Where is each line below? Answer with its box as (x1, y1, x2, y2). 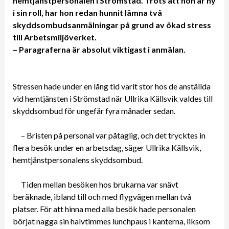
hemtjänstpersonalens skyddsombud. (12, 154, 144, 165)
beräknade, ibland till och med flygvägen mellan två (12, 191, 191, 201)
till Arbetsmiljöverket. (12, 32, 97, 42)
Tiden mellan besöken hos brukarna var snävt (20, 179, 178, 189)
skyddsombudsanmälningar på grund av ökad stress (12, 19, 211, 30)
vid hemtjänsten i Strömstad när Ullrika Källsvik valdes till (12, 93, 213, 103)
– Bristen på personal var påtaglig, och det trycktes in (20, 130, 205, 140)
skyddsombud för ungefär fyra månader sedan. (12, 105, 177, 116)
